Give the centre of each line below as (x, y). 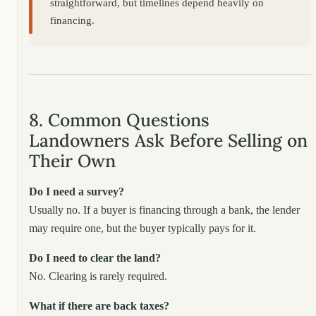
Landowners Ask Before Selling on (168, 140)
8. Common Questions (119, 120)
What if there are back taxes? (99, 305)
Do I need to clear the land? (95, 257)
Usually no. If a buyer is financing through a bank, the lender (164, 209)
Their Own (72, 160)
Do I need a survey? (77, 191)
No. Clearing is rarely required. (98, 276)
